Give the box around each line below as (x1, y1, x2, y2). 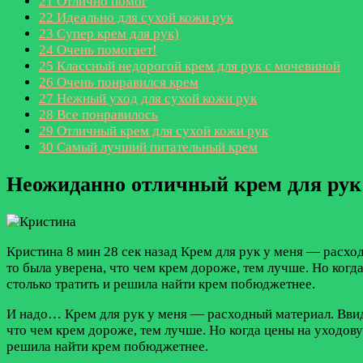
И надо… (6, 306, 65, 322)
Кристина (6, 244, 63, 260)
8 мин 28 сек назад (66, 244, 177, 260)
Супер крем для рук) (53, 25, 179, 41)
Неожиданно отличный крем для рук (6, 172, 361, 196)
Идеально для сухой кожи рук (53, 9, 233, 25)
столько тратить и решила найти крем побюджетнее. (6, 276, 315, 293)
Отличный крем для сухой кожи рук (53, 122, 268, 139)
